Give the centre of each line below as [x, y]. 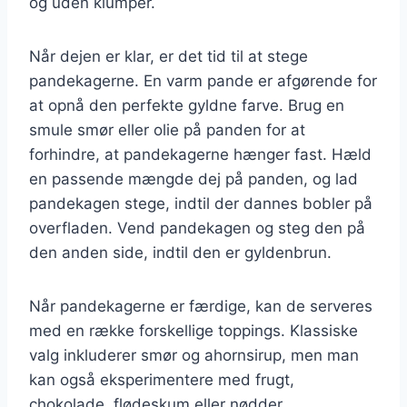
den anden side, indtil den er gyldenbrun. [180, 252]
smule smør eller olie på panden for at [167, 129]
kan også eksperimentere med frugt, [162, 379]
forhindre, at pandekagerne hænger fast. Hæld [200, 154]
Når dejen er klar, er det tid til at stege [169, 56]
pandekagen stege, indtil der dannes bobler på [201, 203]
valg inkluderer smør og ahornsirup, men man [194, 355]
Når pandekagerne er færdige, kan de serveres [201, 306]
